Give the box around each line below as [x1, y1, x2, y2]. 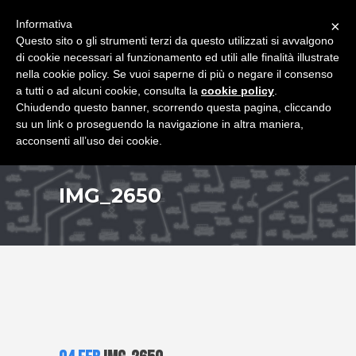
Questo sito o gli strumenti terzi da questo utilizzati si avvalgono [16, 34, 334, 47]
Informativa [16, 17, 72, 30]
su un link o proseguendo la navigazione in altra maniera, [16, 118, 304, 130]
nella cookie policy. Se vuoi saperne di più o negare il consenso [16, 68, 333, 80]
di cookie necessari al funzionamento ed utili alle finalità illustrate [16, 51, 339, 64]
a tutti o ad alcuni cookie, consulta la [16, 84, 201, 97]
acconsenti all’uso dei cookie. [16, 134, 162, 147]
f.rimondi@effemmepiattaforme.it [131, 6, 265, 19]
